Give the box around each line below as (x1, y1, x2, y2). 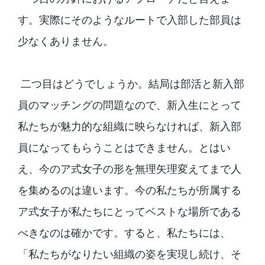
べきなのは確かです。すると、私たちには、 (17, 226, 231, 239)
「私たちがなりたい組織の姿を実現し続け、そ (17, 247, 241, 260)
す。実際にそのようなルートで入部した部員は (17, 13, 241, 26)
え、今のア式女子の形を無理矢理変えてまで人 (17, 162, 241, 175)
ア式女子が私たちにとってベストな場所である (17, 205, 241, 218)
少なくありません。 (17, 34, 114, 47)
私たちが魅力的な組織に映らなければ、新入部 (17, 119, 241, 132)
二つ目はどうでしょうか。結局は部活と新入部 (17, 77, 244, 90)
